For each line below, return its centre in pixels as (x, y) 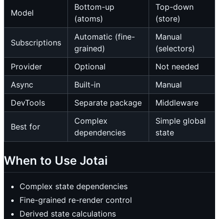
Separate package (108, 103)
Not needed (177, 67)
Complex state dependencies (74, 186)
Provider (26, 67)
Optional (90, 67)
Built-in (87, 85)
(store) (168, 19)
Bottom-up (94, 7)
